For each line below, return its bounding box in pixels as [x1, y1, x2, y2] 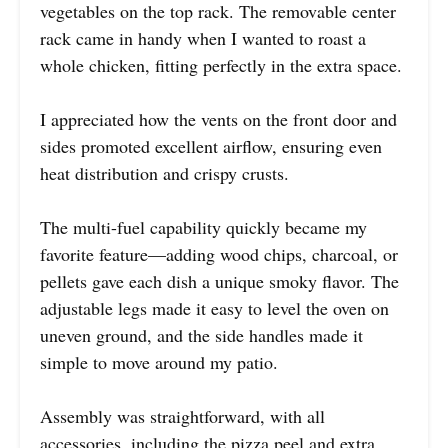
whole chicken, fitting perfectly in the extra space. [40, 52, 402, 77]
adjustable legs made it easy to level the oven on [40, 295, 389, 320]
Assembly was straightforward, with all [40, 403, 325, 428]
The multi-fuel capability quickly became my [40, 214, 367, 239]
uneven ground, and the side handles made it [40, 322, 363, 347]
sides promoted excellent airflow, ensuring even [40, 133, 382, 158]
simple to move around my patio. [40, 349, 278, 374]
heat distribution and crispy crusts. [40, 160, 289, 185]
